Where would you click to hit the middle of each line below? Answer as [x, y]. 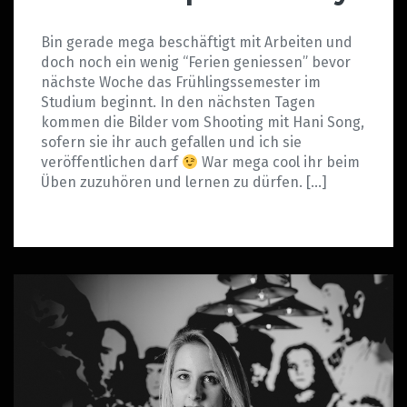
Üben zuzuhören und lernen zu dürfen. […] [184, 183]
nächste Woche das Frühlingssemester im [181, 83]
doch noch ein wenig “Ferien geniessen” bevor [196, 63]
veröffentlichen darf [111, 163]
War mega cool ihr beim [279, 163]
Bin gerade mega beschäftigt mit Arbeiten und [197, 43]
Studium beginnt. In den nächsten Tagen [178, 103]
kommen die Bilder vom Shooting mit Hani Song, [203, 123]
